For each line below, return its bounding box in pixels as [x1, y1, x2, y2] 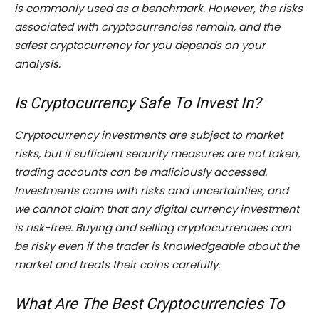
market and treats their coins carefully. [14, 257, 220, 273]
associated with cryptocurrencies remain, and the [14, 19, 280, 35]
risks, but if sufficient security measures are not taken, [14, 146, 300, 162]
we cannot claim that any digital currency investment [14, 202, 299, 217]
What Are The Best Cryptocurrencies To [14, 295, 285, 313]
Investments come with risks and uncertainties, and [14, 183, 288, 199]
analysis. [14, 56, 61, 72]
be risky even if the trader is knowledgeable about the [14, 239, 299, 254]
